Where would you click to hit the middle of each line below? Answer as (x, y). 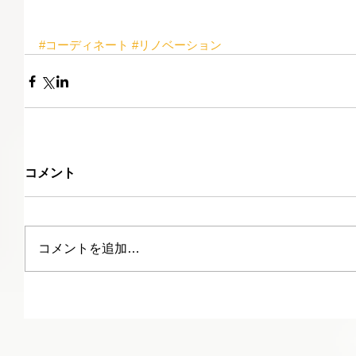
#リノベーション (177, 45)
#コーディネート (84, 45)
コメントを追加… (89, 249)
